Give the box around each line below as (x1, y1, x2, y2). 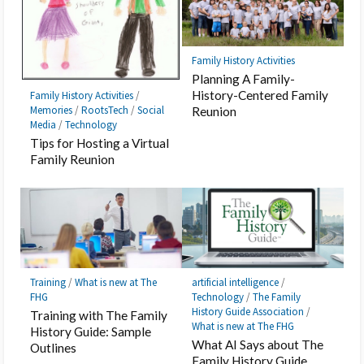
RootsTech (81, 102, 129, 117)
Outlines (30, 340, 77, 356)
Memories (30, 102, 73, 117)
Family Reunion (30, 151, 115, 167)
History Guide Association (192, 305, 305, 319)
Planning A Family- (192, 71, 296, 86)
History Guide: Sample (30, 324, 152, 340)
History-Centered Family (192, 88, 329, 102)
